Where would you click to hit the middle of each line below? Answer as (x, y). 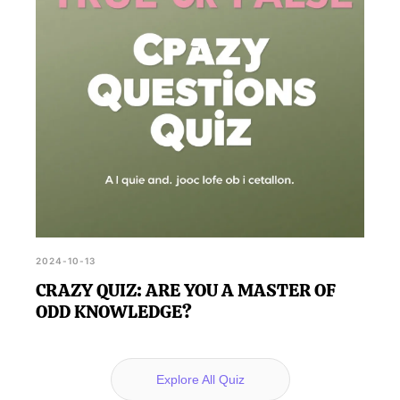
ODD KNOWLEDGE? (114, 311)
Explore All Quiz (200, 379)
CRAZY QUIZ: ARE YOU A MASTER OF (186, 290)
